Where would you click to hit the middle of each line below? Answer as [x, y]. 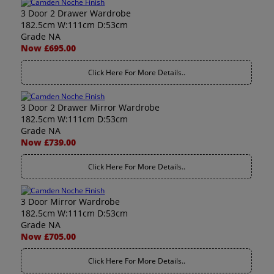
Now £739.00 [49, 142]
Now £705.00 [49, 236]
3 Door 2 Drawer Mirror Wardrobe [91, 107]
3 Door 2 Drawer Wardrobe [76, 13]
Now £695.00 [49, 48]
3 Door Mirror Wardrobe [71, 202]
